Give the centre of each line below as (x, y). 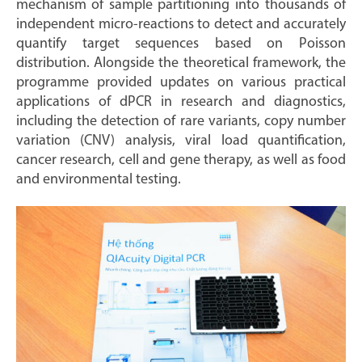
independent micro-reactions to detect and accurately (181, 25)
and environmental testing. (98, 180)
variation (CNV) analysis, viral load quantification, (181, 141)
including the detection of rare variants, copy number (181, 122)
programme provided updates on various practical (181, 83)
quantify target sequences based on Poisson (181, 44)
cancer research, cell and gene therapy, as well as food (181, 161)
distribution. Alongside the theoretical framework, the (181, 64)
